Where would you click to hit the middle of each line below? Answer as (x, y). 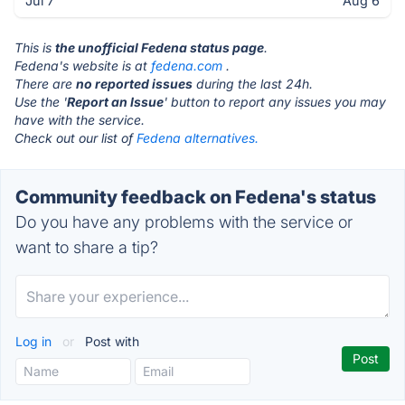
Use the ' (41, 102)
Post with (110, 341)
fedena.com (187, 66)
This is (35, 47)
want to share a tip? (87, 247)
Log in (35, 341)
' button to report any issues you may (275, 102)
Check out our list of (75, 138)
